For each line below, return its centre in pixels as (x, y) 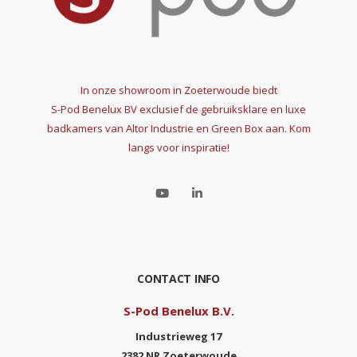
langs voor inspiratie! (178, 147)
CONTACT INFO (178, 278)
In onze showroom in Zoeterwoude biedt (178, 90)
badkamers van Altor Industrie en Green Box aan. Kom (178, 128)
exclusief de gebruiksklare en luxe (222, 109)
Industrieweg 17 (178, 336)
